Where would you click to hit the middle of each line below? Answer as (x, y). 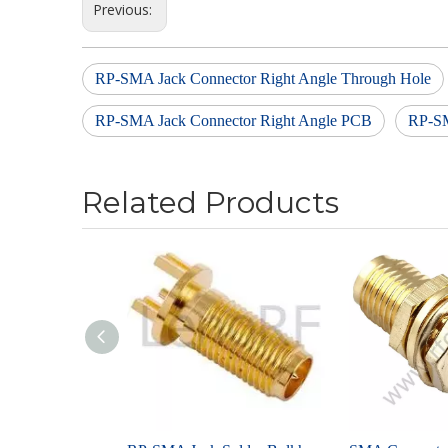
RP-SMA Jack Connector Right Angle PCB (233, 120)
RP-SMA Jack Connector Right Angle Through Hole (263, 78)
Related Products (210, 202)
